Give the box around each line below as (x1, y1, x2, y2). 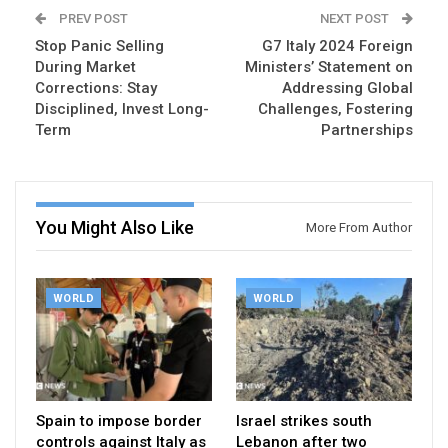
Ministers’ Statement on (245, 58, 413, 77)
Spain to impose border (36, 411, 202, 430)
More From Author (306, 220, 412, 236)
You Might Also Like (36, 217, 194, 239)
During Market (35, 58, 136, 77)
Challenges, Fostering (258, 100, 413, 119)
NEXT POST (320, 11, 392, 27)
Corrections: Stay (35, 79, 157, 98)
